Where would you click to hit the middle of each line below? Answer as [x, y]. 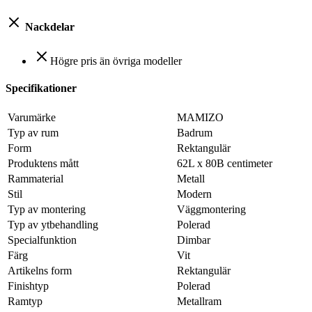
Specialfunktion [42, 240]
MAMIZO [200, 118]
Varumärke [32, 118]
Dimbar [194, 240]
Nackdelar [48, 26]
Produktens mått [43, 164]
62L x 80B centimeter [225, 164]
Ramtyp [25, 302]
